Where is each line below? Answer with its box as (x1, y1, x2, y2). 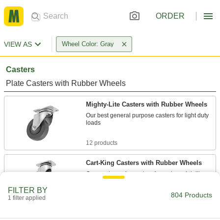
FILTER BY (8, 186, 48, 194)
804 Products (171, 191, 212, 199)
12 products (86, 139, 117, 146)
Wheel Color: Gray (62, 40, 114, 48)
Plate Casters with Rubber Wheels (6, 79, 126, 87)
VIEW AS (4, 40, 32, 48)
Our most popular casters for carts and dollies (86, 170, 206, 177)
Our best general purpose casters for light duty (86, 112, 209, 119)
